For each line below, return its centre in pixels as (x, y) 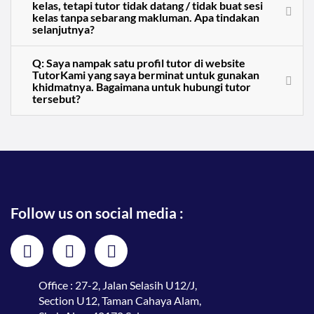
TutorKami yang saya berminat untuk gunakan (146, 75)
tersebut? (56, 99)
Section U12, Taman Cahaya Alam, (120, 301)
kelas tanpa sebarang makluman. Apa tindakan (146, 18)
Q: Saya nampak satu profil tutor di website (139, 63)
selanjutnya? (63, 29)
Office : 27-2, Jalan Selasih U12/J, (118, 285)
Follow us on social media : (97, 213)
